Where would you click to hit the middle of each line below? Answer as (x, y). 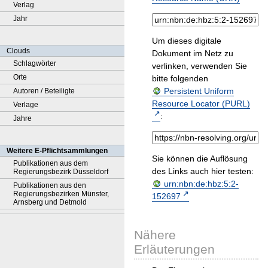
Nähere (155, 235)
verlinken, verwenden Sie (200, 66)
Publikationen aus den (50, 185)
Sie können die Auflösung (200, 159)
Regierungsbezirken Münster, (61, 194)
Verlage (26, 105)
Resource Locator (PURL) (201, 104)
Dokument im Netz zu (193, 54)
